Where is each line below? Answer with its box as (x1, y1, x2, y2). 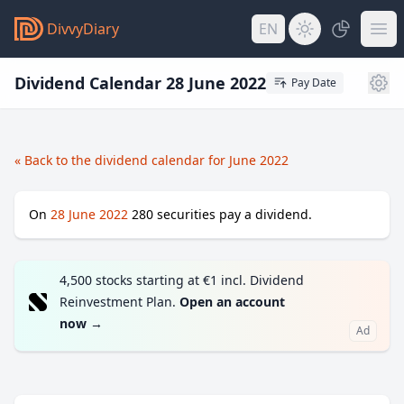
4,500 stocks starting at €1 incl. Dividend (60, 271, 304, 289)
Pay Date (291, 75, 336, 90)
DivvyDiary (47, 19, 119, 39)
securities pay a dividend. (153, 206, 312, 223)
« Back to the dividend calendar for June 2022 (14, 151, 289, 169)
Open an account (179, 293, 285, 310)
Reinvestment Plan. (60, 293, 179, 310)
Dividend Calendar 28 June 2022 (14, 72, 266, 94)
